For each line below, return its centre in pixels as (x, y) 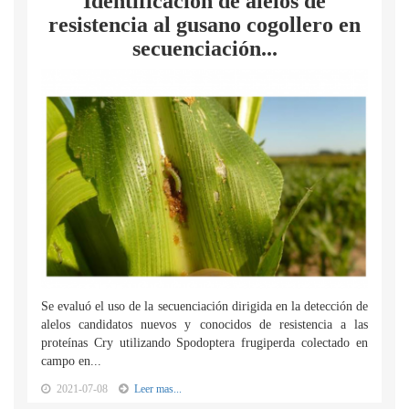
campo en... (71, 361)
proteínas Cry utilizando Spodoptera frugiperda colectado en (204, 343)
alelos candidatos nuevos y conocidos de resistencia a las (204, 325)
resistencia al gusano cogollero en (204, 25)
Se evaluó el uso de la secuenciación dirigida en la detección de (204, 306)
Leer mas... (158, 389)
